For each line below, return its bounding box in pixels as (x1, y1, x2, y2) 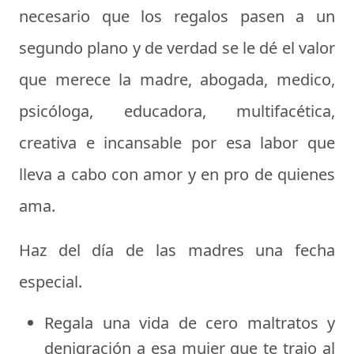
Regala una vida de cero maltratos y (44, 311, 335, 333)
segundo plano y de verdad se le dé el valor (19, 36, 335, 58)
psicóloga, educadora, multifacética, (19, 100, 335, 122)
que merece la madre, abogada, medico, (19, 68, 335, 90)
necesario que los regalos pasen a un (19, 5, 335, 27)
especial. (19, 270, 82, 292)
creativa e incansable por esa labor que (19, 131, 335, 153)
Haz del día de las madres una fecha (19, 239, 335, 261)
